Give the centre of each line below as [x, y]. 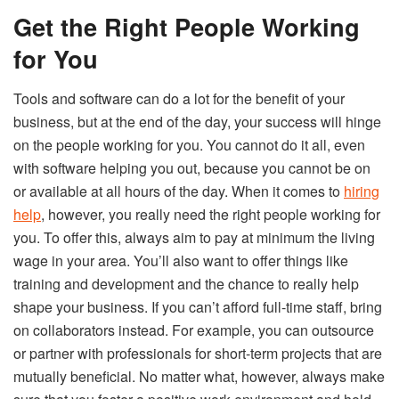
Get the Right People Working [187, 27]
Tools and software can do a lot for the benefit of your [179, 98]
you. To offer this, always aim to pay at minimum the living [194, 237]
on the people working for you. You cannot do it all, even [189, 144]
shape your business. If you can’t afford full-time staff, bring [198, 306]
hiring [362, 191]
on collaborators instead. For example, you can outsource [194, 330]
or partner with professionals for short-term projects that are [198, 353]
